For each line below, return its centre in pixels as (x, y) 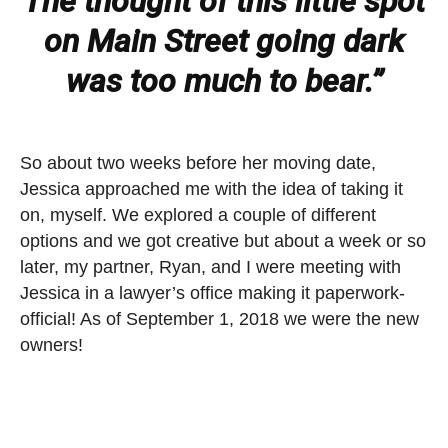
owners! (51, 344)
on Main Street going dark (224, 40)
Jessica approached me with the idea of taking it (211, 188)
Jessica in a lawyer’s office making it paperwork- (212, 292)
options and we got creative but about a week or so (223, 240)
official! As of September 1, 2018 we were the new (219, 318)
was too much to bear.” (224, 80)
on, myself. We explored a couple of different (198, 214)
